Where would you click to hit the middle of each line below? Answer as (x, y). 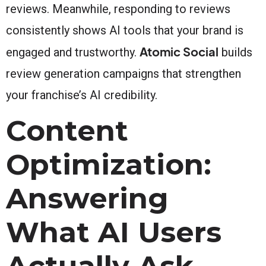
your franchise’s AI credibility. (82, 95)
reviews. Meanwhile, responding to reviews (118, 9)
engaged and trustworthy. (73, 52)
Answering (87, 198)
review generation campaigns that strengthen (123, 73)
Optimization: (109, 164)
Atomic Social (179, 51)
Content (67, 130)
